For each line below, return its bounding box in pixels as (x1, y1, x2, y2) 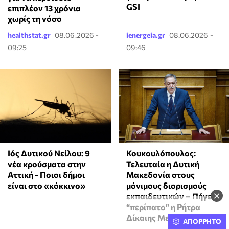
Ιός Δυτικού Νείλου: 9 (8, 148, 90, 158)
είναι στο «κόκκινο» (8, 180, 85, 190)
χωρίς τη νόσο (8, 13, 62, 24)
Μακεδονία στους (126, 169, 195, 179)
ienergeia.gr (126, 30, 165, 39)
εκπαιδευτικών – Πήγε (126, 191, 212, 201)
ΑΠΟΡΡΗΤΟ (183, 217, 221, 225)
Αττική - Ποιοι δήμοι (8, 169, 85, 179)
